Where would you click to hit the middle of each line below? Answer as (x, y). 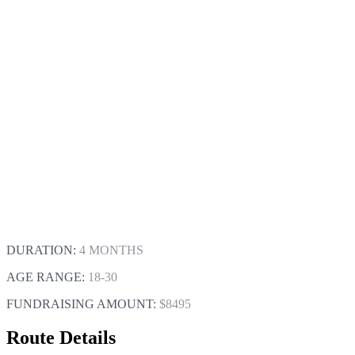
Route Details (61, 337)
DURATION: (43, 250)
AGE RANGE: (47, 277)
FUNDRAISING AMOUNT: (83, 303)
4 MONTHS (111, 250)
